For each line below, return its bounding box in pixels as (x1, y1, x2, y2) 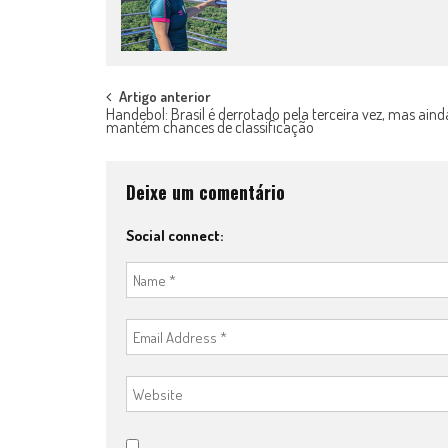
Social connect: (126, 226, 224, 245)
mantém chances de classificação (106, 117, 314, 137)
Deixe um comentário (126, 179, 285, 205)
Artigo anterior (119, 87, 211, 106)
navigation (105, 121, 220, 166)
